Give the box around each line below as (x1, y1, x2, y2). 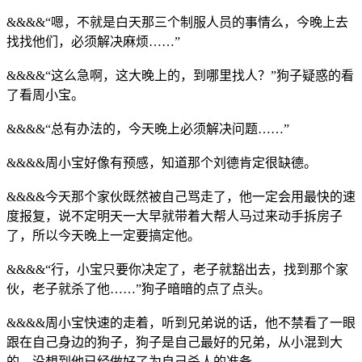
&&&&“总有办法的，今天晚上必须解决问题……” (6, 121, 289, 136)
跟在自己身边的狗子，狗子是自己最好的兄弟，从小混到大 (6, 335, 343, 349)
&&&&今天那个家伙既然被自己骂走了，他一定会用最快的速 (6, 189, 356, 204)
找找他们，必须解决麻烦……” (6, 34, 180, 48)
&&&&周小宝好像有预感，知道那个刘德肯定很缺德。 (6, 155, 317, 170)
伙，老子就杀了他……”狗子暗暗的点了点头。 (6, 281, 271, 296)
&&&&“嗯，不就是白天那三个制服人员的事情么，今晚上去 (6, 15, 348, 29)
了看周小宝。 (6, 87, 84, 102)
